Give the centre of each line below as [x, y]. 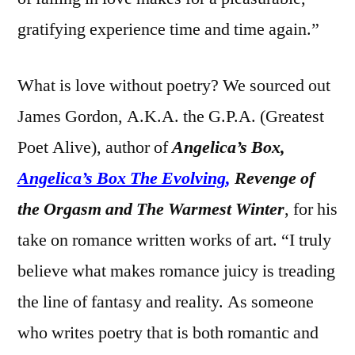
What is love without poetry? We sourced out [174, 85]
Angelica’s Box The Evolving [122, 178]
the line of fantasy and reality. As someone [166, 302]
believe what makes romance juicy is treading [176, 271]
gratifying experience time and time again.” [168, 29]
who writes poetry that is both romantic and [168, 332]
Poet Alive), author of [95, 147]
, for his [311, 209]
